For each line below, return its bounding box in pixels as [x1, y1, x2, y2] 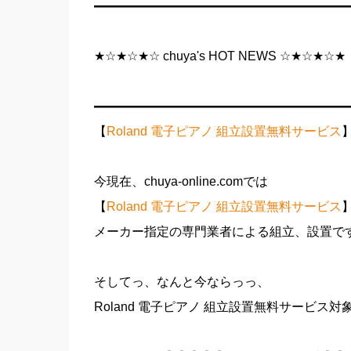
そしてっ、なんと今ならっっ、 [93, 275, 270, 288]
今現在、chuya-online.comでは [93, 175, 268, 188]
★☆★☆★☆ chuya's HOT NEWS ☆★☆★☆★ [93, 49, 346, 63]
